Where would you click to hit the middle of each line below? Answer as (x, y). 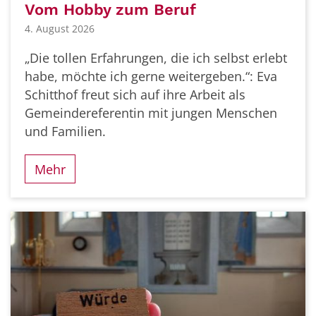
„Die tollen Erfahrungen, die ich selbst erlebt (156, 57)
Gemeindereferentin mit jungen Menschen (151, 113)
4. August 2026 (60, 28)
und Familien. (65, 131)
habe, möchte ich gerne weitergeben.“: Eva (151, 76)
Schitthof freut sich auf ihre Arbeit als (135, 94)
